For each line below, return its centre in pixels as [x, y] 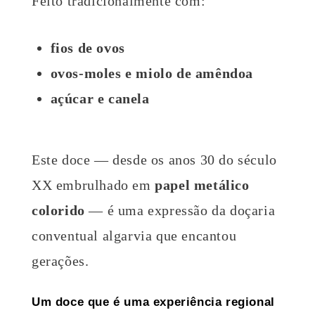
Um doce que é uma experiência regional [153, 302]
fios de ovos [88, 47]
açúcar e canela [100, 98]
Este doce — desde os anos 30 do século [154, 159]
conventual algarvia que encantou [134, 235]
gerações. [60, 261]
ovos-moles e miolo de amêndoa [152, 73]
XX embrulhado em [94, 185]
